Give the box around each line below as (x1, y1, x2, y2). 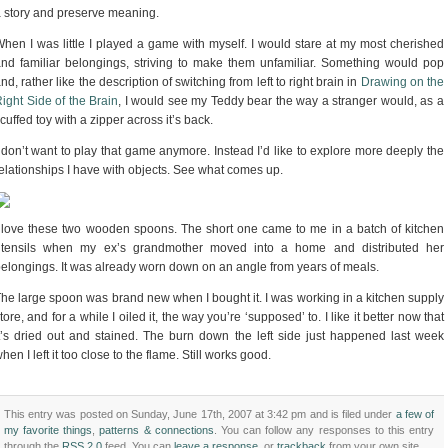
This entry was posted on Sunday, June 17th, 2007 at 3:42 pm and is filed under (4, 408, 396, 420)
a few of (395, 408, 435, 420)
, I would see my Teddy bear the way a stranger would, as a (118, 94, 445, 108)
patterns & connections (99, 424, 214, 436)
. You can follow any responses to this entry (213, 424, 435, 436)
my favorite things (4, 424, 93, 436)
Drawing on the (360, 75, 445, 89)
